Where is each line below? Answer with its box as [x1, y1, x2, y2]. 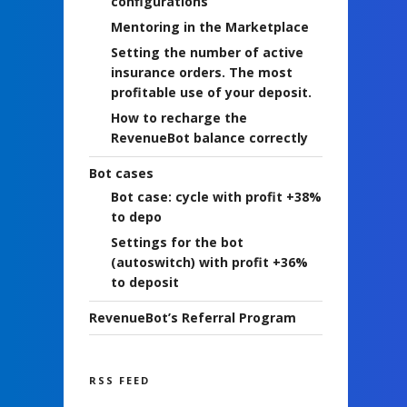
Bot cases [89, 164, 154, 183]
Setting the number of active [111, 43, 303, 61]
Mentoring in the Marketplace [111, 17, 309, 35]
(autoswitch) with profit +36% [111, 253, 308, 271]
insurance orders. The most [111, 63, 293, 81]
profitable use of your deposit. [111, 83, 312, 101]
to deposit [111, 273, 179, 291]
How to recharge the [111, 108, 247, 126]
